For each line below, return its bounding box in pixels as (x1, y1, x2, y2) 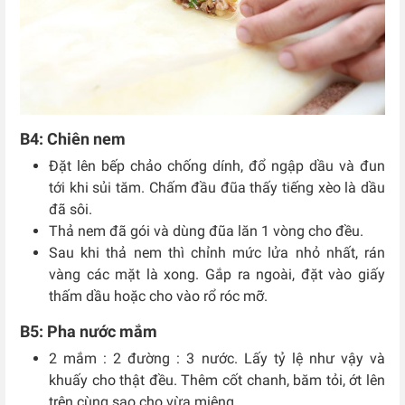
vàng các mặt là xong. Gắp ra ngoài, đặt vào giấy (49, 266, 385, 284)
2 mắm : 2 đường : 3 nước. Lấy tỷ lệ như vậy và (49, 350, 385, 368)
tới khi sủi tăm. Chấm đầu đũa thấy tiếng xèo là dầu (49, 179, 385, 197)
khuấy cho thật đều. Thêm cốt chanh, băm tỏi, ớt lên (49, 372, 385, 390)
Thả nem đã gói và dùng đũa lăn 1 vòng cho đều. (49, 222, 367, 240)
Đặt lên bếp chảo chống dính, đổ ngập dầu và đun (49, 157, 385, 175)
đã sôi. (49, 201, 96, 219)
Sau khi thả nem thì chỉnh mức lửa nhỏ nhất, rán (49, 244, 385, 262)
